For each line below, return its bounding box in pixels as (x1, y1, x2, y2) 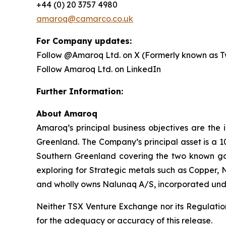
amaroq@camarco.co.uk (36, 14, 133, 24)
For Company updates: (36, 36, 132, 46)
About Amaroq (36, 108, 97, 119)
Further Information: (36, 86, 123, 96)
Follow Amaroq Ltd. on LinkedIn (36, 64, 161, 74)
